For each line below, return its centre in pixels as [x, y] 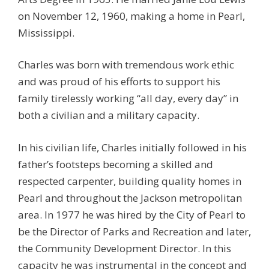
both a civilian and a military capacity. [109, 115]
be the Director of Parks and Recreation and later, [134, 231]
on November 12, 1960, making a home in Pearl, [131, 16]
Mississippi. [46, 32]
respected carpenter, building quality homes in [130, 181]
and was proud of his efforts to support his [119, 81]
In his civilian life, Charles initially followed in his [132, 147]
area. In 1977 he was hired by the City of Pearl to [132, 214]
